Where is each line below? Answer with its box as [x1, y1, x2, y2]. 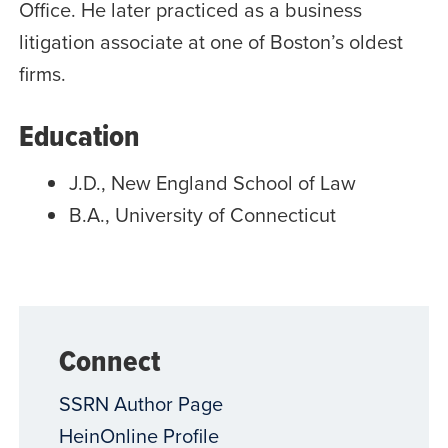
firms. [18, 58, 66, 88]
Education [18, 113, 140, 157]
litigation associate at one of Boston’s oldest [18, 26, 403, 56]
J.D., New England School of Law [68, 167, 356, 197]
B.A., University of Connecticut [68, 199, 336, 229]
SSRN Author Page [58, 389, 223, 419]
